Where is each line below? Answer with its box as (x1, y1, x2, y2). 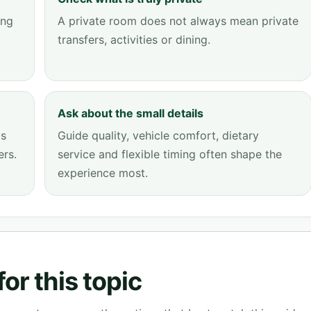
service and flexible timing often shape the (58, 147, 282, 161)
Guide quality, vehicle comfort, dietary (58, 128, 259, 142)
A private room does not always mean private (58, 14, 299, 28)
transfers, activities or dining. (58, 33, 210, 47)
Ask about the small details (58, 106, 203, 120)
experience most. (58, 166, 148, 180)
